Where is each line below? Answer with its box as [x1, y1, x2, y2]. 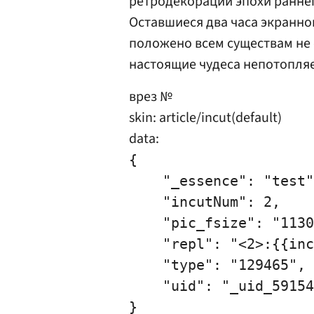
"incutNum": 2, [129, 193, 280, 210]
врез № [129, 87, 172, 107]
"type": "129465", [129, 257, 306, 273]
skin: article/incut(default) [129, 108, 282, 128]
